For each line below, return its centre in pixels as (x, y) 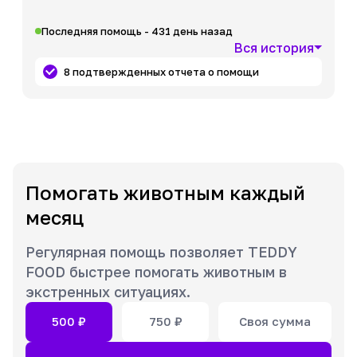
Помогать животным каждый (165, 192)
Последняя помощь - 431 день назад (137, 31)
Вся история (274, 47)
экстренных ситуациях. (108, 291)
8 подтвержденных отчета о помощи (161, 71)
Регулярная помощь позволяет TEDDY (161, 251)
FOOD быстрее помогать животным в (156, 271)
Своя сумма (275, 322)
